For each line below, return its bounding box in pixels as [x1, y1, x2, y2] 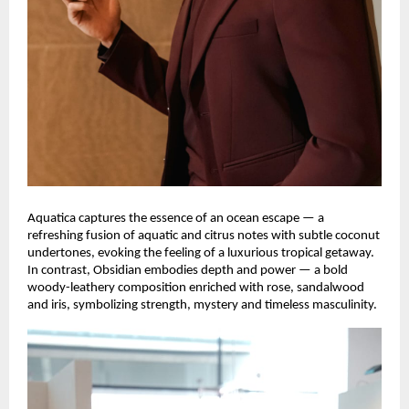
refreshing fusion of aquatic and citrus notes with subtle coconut [27, 229, 380, 244]
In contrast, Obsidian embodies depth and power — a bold [27, 264, 348, 278]
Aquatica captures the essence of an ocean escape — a [27, 212, 324, 226]
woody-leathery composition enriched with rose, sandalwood [27, 281, 364, 296]
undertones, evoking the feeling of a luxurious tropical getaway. [27, 246, 374, 261]
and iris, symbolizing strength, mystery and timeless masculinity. [27, 299, 377, 313]
